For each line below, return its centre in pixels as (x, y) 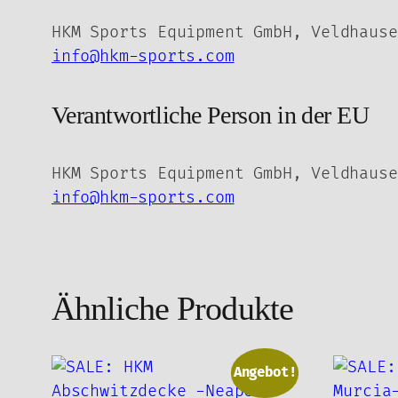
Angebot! (265, 373)
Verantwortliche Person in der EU (211, 115)
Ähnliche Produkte (172, 309)
